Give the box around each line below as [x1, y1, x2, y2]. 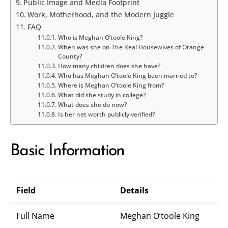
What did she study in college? [58, 91, 146, 99]
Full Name [16, 210, 54, 221]
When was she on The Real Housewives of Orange [58, 43, 204, 51]
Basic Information [10, 143, 125, 159]
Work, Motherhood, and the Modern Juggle [27, 10, 174, 19]
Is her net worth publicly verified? [58, 110, 155, 118]
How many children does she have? [58, 62, 160, 70]
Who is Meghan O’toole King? [58, 34, 142, 41]
